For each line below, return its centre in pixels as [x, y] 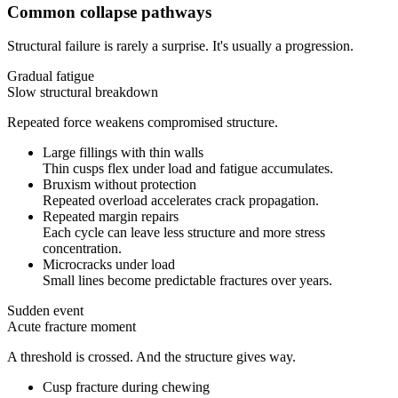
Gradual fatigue [51, 76]
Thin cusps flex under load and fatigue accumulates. [188, 169]
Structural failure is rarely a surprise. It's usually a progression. [180, 46]
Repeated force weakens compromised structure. [143, 123]
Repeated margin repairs [111, 217]
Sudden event [45, 311]
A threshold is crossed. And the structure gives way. [151, 357]
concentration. [82, 249]
